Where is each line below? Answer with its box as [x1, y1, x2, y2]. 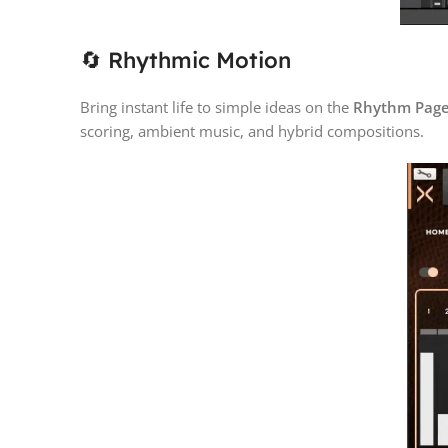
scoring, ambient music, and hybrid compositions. [80, 121, 424, 142]
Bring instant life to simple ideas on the [80, 97, 353, 118]
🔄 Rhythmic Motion [80, 46, 291, 75]
